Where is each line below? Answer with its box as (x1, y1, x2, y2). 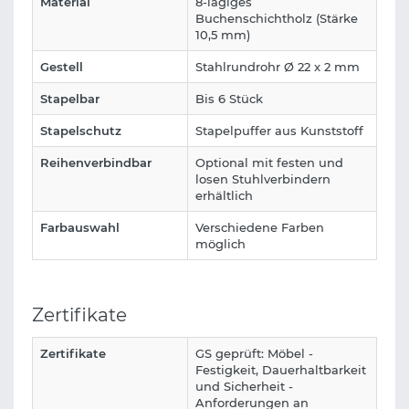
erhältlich (195, 188, 253, 204)
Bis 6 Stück (195, 91, 263, 107)
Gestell (40, 59, 83, 75)
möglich (195, 236, 246, 252)
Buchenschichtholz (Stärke (195, 11, 358, 26)
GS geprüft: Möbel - (195, 346, 313, 362)
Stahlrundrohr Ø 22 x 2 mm (195, 59, 360, 75)
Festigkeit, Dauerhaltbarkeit (195, 362, 366, 378)
